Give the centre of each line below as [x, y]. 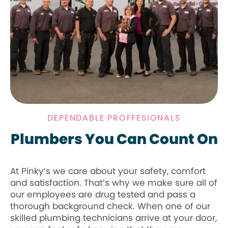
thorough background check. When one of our [110, 206]
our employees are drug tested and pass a [103, 195]
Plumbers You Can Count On [114, 139]
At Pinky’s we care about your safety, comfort [108, 171]
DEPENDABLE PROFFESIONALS [114, 118]
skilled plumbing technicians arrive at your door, [113, 218]
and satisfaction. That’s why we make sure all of [114, 183]
